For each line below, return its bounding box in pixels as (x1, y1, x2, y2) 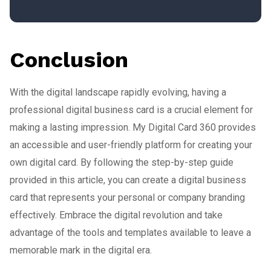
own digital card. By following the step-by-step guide (10, 157, 233, 169)
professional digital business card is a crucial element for (10, 104, 253, 116)
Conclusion (10, 47, 128, 73)
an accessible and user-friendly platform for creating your (10, 139, 252, 151)
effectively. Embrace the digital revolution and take (10, 209, 223, 221)
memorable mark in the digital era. (10, 244, 152, 256)
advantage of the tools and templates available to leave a (10, 227, 251, 239)
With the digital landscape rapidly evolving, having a (10, 87, 226, 99)
